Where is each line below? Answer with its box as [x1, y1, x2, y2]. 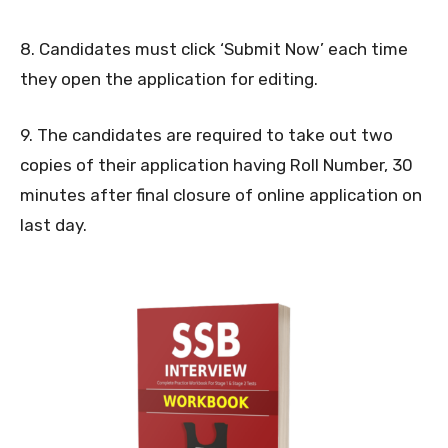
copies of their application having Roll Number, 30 [20, 155, 413, 176]
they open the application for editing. [20, 69, 318, 90]
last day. [20, 215, 87, 236]
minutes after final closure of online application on [20, 185, 422, 206]
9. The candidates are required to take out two [20, 125, 393, 146]
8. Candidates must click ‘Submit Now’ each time [20, 39, 408, 60]
